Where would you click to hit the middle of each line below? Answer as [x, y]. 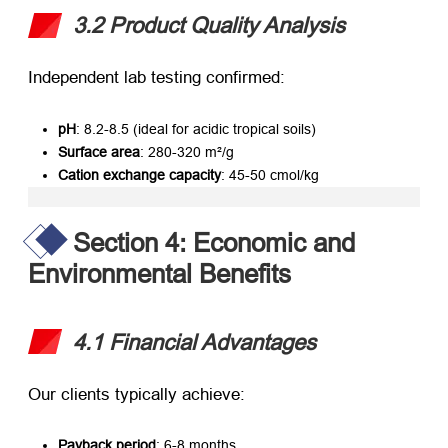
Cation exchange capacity [139, 174]
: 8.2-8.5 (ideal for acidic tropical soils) [196, 128]
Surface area [99, 151]
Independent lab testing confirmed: [156, 78]
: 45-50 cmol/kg [270, 174]
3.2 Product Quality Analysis [209, 26]
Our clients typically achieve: [136, 394]
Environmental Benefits [159, 273]
